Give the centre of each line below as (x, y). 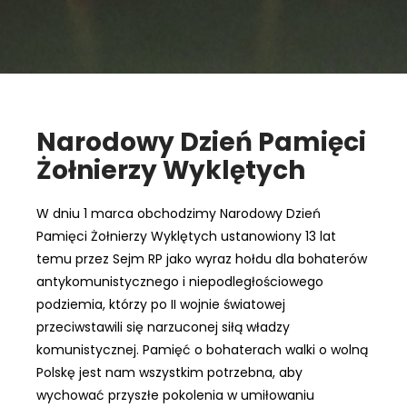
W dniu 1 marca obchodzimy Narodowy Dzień (179, 213)
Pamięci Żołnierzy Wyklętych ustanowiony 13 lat (187, 236)
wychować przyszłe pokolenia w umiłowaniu (176, 395)
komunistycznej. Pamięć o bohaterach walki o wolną (203, 349)
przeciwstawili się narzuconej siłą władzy (164, 327)
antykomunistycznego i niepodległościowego (180, 281)
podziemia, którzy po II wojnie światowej (161, 304)
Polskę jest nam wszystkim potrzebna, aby (170, 372)
